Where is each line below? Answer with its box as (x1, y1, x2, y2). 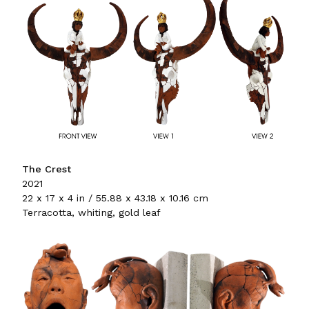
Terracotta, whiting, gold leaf (22, 207, 161, 219)
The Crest (22, 163, 71, 175)
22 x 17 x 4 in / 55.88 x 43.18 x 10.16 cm (22, 192, 208, 204)
